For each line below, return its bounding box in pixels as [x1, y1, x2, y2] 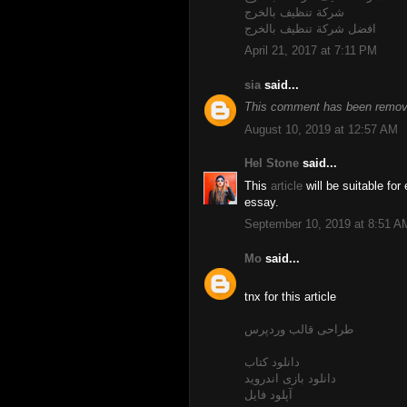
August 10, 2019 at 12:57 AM [244, 122, 398, 136]
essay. [244, 194, 279, 209]
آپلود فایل [244, 388, 293, 402]
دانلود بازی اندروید [244, 372, 336, 385]
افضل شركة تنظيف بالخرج [244, 21, 376, 35]
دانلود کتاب [244, 355, 300, 369]
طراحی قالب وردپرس [244, 323, 353, 336]
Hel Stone [244, 156, 299, 170]
